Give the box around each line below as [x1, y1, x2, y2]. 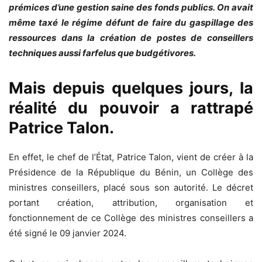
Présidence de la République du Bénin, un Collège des [9, 166, 253, 178]
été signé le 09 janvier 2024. [9, 227, 126, 239]
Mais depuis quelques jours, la [9, 78, 253, 98]
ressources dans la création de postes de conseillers [9, 32, 253, 43]
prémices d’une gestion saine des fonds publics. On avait [9, 1, 253, 13]
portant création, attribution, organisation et [9, 196, 253, 208]
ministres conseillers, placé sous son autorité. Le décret [9, 181, 253, 193]
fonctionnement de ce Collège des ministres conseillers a [9, 212, 253, 223]
